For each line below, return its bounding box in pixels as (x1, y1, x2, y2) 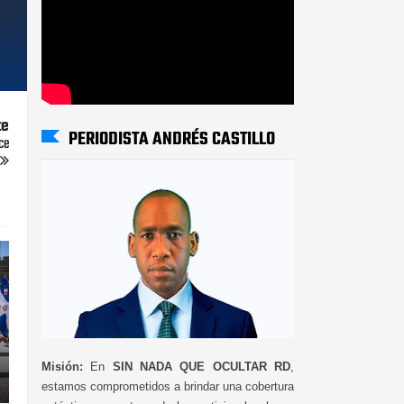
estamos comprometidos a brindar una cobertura (41, 379, 294, 393)
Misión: (41, 359, 83, 373)
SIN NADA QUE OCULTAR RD (112, 359, 291, 373)
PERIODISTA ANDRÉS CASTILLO (69, 124, 275, 153)
